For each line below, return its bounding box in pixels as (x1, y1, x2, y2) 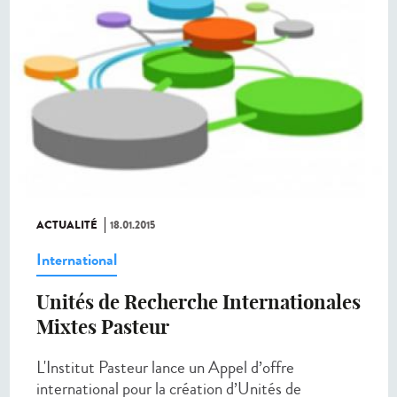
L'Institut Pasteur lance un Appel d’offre (36, 354, 294, 379)
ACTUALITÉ (36, 216, 97, 233)
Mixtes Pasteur (36, 314, 169, 339)
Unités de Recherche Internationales (36, 289, 361, 315)
